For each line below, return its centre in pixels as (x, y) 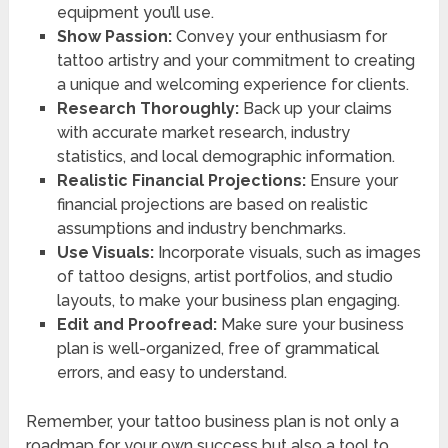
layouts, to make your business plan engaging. (228, 301)
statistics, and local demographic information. (225, 157)
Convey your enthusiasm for (279, 37)
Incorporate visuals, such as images (287, 253)
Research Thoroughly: (147, 109)
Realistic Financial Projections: (181, 181)
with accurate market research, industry (203, 133)
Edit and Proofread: (136, 325)
